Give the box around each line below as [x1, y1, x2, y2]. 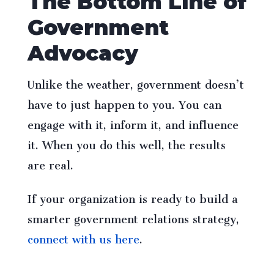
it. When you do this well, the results [27, 128, 226, 157]
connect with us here [27, 223, 139, 251]
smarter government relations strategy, [27, 202, 239, 231]
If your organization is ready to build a [27, 182, 238, 211]
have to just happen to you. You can [27, 88, 221, 117]
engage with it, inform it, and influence [27, 108, 239, 137]
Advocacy [27, 40, 144, 67]
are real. [27, 149, 73, 177]
